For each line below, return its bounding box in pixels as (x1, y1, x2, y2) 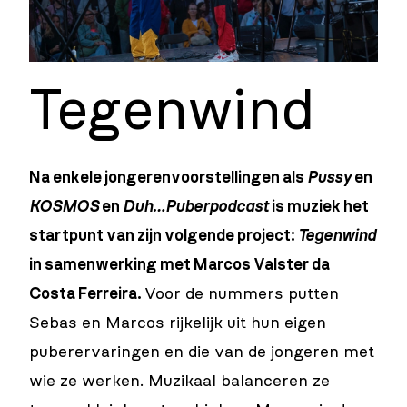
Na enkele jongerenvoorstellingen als (29, 170, 307, 187)
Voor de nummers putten (144, 286, 339, 303)
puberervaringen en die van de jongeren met (29, 344, 374, 362)
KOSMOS (29, 199, 99, 216)
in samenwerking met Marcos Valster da (29, 257, 330, 274)
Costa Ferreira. (29, 286, 144, 303)
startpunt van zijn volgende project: (29, 228, 298, 245)
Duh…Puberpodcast (123, 199, 269, 216)
